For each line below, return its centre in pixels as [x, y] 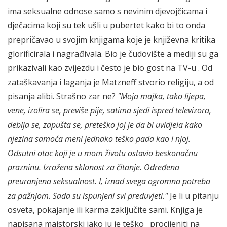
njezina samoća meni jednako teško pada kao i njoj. [99, 139]
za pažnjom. [30, 195]
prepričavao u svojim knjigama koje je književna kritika [111, 39]
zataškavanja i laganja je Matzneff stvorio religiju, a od [111, 82]
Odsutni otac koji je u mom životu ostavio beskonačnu [103, 153]
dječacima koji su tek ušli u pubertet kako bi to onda [106, 25]
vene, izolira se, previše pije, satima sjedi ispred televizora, [109, 110]
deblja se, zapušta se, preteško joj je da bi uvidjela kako [105, 124]
